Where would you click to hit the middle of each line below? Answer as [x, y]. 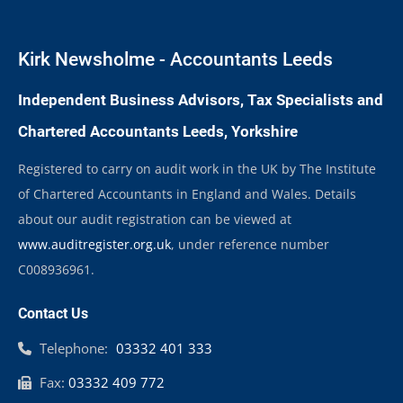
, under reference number [250, 244]
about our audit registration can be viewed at [155, 219]
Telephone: [74, 348]
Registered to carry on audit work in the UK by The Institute [197, 169]
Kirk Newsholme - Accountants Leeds [175, 59]
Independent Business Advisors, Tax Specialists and [201, 100]
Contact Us [53, 313]
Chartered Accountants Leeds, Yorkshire [158, 131]
